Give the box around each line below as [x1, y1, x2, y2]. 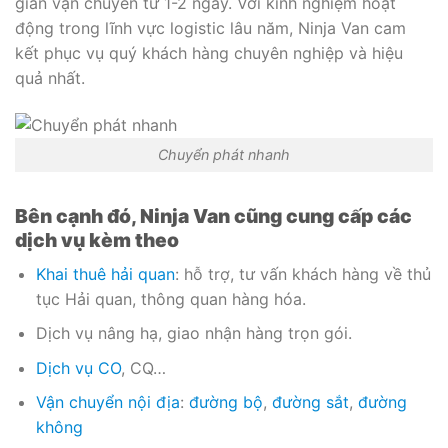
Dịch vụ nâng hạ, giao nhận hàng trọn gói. [35, 323, 352, 344]
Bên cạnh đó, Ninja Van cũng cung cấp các [15, 204, 412, 228]
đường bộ [188, 392, 263, 413]
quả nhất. [15, 67, 85, 88]
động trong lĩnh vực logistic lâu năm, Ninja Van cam [15, 17, 406, 38]
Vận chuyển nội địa [35, 392, 180, 413]
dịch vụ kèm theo [15, 228, 179, 252]
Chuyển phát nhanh [158, 146, 290, 164]
